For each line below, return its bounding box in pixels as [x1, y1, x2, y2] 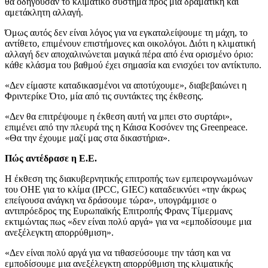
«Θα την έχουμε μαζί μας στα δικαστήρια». [5, 133, 170, 144]
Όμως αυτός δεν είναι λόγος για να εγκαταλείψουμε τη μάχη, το [5, 28, 248, 38]
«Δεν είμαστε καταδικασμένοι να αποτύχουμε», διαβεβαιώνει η [5, 80, 246, 91]
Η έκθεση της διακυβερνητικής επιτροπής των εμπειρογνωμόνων [5, 173, 252, 184]
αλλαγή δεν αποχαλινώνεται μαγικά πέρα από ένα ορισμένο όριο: [5, 49, 253, 60]
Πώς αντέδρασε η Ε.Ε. [5, 153, 97, 164]
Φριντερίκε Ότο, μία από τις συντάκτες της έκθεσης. [5, 91, 203, 102]
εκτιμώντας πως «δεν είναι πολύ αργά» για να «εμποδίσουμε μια [5, 217, 251, 227]
